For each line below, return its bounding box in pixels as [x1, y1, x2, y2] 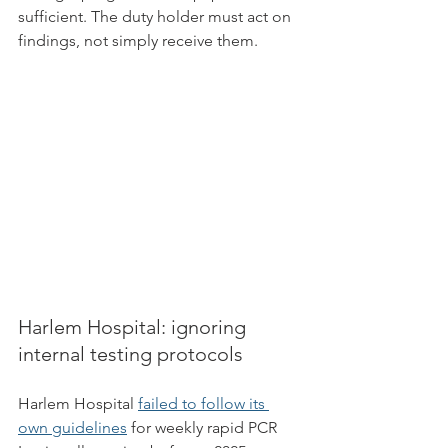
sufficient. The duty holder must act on [18, 7, 295, 26]
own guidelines [18, 418, 127, 437]
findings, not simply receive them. [18, 31, 258, 50]
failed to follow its [138, 394, 269, 413]
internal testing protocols [18, 342, 243, 366]
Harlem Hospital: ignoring [18, 315, 251, 339]
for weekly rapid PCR [127, 418, 281, 437]
